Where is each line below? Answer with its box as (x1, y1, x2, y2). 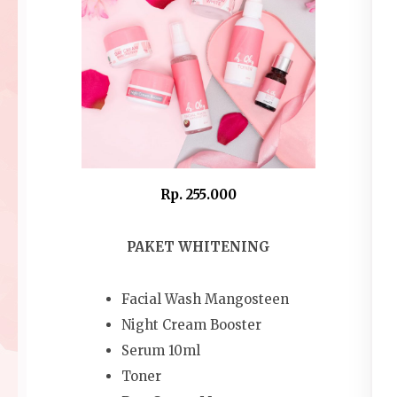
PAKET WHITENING (127, 237, 270, 255)
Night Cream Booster (121, 315, 261, 333)
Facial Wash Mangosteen (121, 290, 289, 307)
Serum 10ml (121, 341, 200, 359)
